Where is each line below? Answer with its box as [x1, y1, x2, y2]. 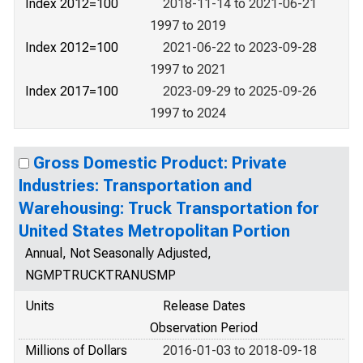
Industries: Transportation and [19, 176, 252, 195]
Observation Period [150, 320, 258, 335]
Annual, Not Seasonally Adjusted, [25, 246, 211, 261]
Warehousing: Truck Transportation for [19, 199, 319, 218]
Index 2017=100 [25, 83, 118, 99]
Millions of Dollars [25, 343, 127, 358]
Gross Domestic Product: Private [33, 153, 287, 173]
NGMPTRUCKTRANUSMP [25, 267, 176, 283]
